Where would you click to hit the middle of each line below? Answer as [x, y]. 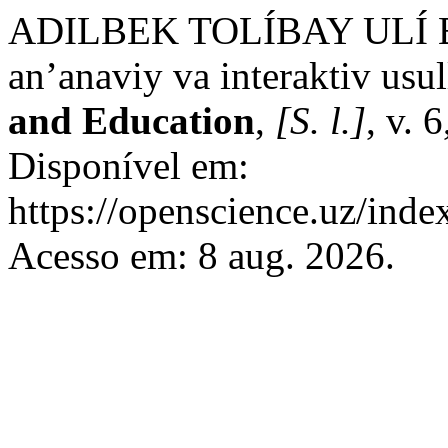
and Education [131, 120]
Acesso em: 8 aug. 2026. [201, 255]
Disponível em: [128, 165]
